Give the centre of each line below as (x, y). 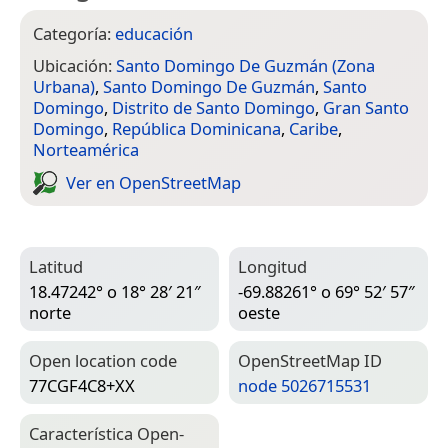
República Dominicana (196, 129)
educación (154, 33)
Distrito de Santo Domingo (213, 108)
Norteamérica (86, 150)
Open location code (103, 361)
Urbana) (64, 87)
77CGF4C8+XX (82, 385)
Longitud (272, 267)
